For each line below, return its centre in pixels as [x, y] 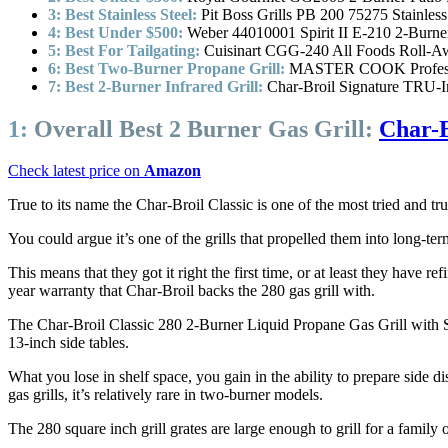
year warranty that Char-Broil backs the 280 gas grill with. [191, 291]
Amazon [172, 171]
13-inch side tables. [68, 343]
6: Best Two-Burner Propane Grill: [166, 68]
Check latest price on [76, 171]
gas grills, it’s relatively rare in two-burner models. [165, 395]
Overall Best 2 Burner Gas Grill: [203, 128]
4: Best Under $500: [117, 32]
